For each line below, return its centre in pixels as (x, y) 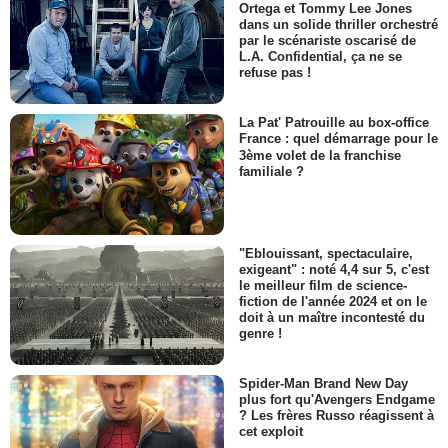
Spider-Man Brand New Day (323, 384)
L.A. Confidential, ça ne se (320, 57)
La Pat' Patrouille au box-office (334, 123)
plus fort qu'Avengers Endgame (337, 400)
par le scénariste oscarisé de (327, 41)
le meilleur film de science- (323, 285)
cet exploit (271, 432)
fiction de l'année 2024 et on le (333, 301)
